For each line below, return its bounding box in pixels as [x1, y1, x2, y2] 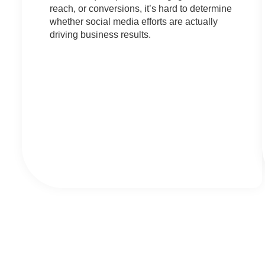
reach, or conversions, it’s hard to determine [49, 4, 232, 14]
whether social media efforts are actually [49, 17, 218, 27]
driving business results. [49, 30, 151, 40]
